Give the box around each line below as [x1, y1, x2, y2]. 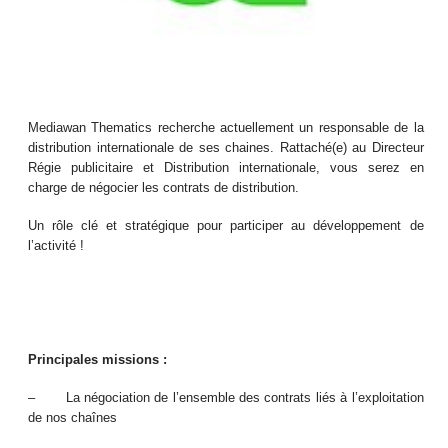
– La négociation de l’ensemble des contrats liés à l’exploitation [28, 390, 424, 406]
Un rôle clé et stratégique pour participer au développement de [28, 218, 424, 234]
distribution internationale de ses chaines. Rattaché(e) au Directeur [28, 140, 424, 156]
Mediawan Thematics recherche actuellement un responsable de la [28, 120, 424, 136]
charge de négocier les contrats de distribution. [28, 180, 300, 196]
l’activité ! [28, 238, 85, 254]
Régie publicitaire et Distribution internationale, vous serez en [28, 160, 424, 176]
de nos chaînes [28, 410, 118, 426]
